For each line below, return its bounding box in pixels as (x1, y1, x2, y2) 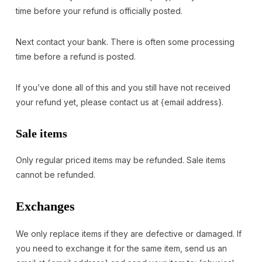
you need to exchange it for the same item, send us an (15, 243, 227, 253)
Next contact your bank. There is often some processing (15, 36, 235, 47)
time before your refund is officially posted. (15, 5, 182, 16)
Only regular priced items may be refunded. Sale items (15, 154, 226, 165)
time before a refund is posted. (15, 51, 136, 61)
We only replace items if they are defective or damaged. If (15, 228, 242, 239)
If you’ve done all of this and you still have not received (15, 82, 230, 92)
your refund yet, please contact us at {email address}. (15, 96, 223, 107)
